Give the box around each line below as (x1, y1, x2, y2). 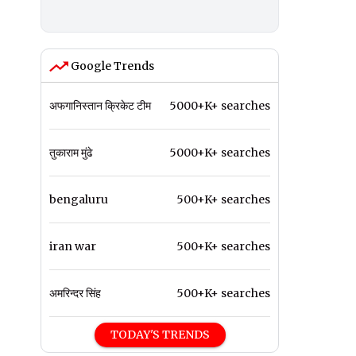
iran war (49, 239, 96, 254)
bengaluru (49, 192, 108, 207)
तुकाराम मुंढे (49, 145, 93, 161)
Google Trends (68, 59, 154, 74)
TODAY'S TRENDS (110, 327, 210, 342)
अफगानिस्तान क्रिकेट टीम (49, 99, 151, 114)
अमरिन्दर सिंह (49, 286, 101, 301)
